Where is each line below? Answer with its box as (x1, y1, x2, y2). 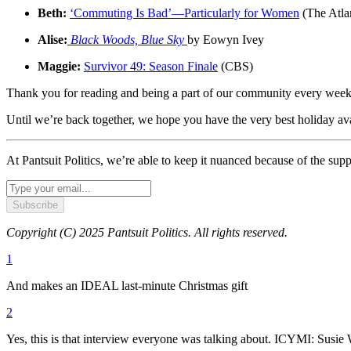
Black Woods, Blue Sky (71, 32, 187, 46)
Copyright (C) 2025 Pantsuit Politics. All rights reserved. (6, 225, 288, 239)
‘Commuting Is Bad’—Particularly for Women (70, 5, 299, 20)
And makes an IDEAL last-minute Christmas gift (6, 278, 248, 292)
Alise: (38, 32, 67, 46)
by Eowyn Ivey (187, 32, 264, 46)
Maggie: (38, 59, 81, 73)
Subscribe (13, 198, 58, 211)
